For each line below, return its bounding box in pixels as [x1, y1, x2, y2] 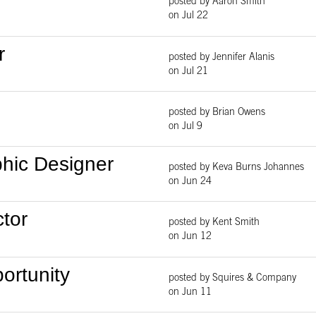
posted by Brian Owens [169, 107, 265, 118]
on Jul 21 [169, 66, 208, 77]
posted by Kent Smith [169, 218, 260, 229]
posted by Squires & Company [169, 273, 296, 284]
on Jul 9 [169, 121, 202, 132]
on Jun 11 [169, 287, 212, 298]
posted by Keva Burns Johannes [169, 163, 304, 174]
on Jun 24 [169, 177, 212, 188]
